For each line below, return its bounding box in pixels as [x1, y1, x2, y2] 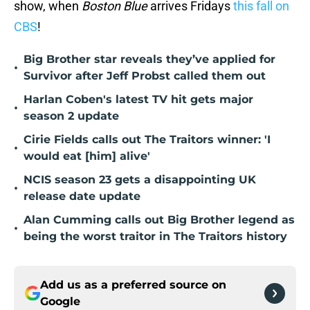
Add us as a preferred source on [40, 278, 226, 292]
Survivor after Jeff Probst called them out [24, 69, 266, 83]
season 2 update [24, 109, 119, 123]
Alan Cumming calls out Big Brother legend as [24, 213, 295, 227]
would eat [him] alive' [24, 149, 150, 163]
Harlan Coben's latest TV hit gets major [24, 93, 253, 107]
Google [40, 295, 80, 309]
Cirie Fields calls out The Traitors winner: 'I [24, 133, 271, 147]
